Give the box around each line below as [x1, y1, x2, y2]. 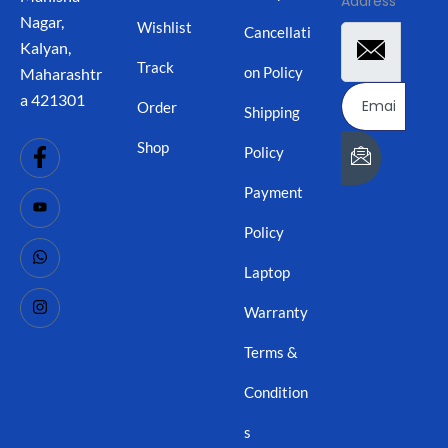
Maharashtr [20, 64, 102, 84]
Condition [244, 382, 308, 401]
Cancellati [244, 22, 311, 41]
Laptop [244, 262, 290, 281]
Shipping [244, 102, 300, 121]
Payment [244, 182, 303, 201]
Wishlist [137, 17, 192, 36]
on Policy [244, 62, 303, 81]
